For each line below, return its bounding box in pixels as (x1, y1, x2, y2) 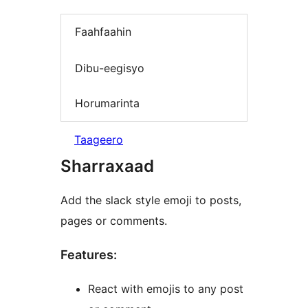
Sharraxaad (60, 155, 154, 176)
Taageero (74, 132, 123, 146)
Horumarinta (75, 96, 140, 111)
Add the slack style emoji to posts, (60, 192, 241, 207)
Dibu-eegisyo (75, 60, 144, 75)
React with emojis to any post (88, 281, 243, 296)
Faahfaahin (75, 25, 131, 39)
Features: (60, 247, 117, 262)
